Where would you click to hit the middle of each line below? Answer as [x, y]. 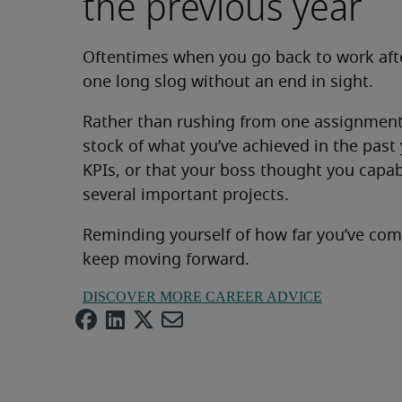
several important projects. [186, 196]
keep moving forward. [166, 261]
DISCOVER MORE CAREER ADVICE [202, 297]
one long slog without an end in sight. [228, 83]
